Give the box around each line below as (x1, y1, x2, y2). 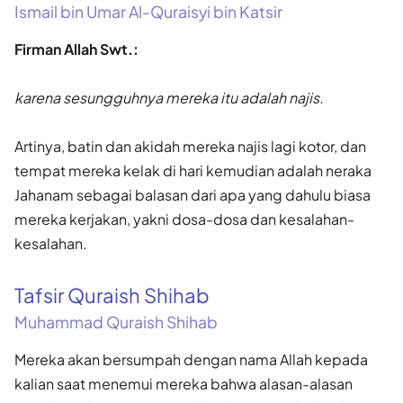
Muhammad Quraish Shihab (14, 311, 218, 332)
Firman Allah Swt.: (14, 39, 139, 58)
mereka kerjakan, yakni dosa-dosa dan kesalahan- (14, 209, 354, 228)
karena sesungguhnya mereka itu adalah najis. (14, 87, 324, 107)
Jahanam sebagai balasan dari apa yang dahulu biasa (14, 184, 371, 204)
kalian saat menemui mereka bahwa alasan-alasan (14, 373, 353, 393)
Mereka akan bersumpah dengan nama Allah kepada (14, 349, 368, 369)
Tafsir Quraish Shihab (14, 282, 210, 308)
